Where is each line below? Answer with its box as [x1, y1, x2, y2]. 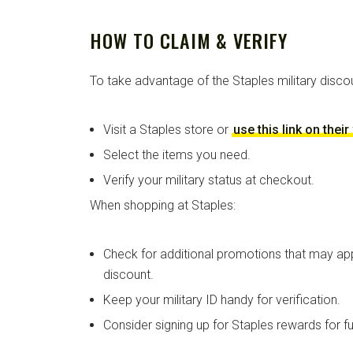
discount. [103, 266, 154, 282]
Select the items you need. [103, 147, 251, 162]
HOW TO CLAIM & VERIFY [90, 25, 288, 54]
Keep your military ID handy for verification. [103, 292, 340, 307]
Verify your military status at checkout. [103, 172, 314, 188]
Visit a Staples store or [103, 121, 232, 137]
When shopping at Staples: [90, 197, 236, 213]
